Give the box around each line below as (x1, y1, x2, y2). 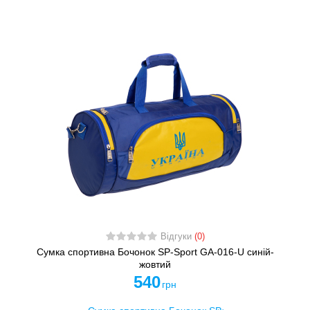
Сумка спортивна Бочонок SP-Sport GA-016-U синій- (36, 246, 274, 258)
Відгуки (160, 232, 194, 242)
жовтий (139, 259, 171, 271)
